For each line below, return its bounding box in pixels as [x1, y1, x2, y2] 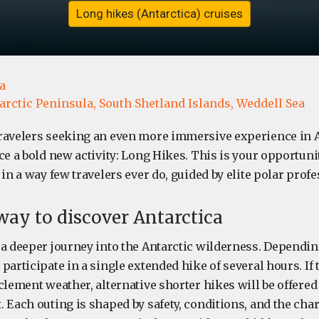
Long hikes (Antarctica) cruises [76, 6, 243, 21]
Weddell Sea [236, 96, 305, 111]
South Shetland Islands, [99, 96, 234, 111]
